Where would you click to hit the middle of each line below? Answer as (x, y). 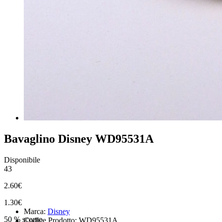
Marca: (36, 211)
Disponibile (22, 160)
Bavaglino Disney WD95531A (79, 139)
